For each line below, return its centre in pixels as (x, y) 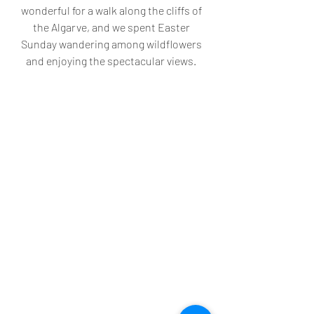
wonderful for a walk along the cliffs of (112, 10)
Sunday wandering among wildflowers (112, 43)
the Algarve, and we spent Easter (112, 27)
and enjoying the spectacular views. (112, 60)
